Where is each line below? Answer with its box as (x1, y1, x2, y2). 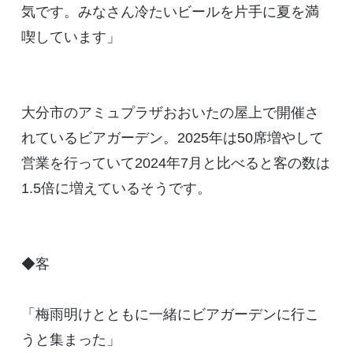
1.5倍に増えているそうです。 (20, 180, 211, 197)
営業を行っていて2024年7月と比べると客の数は (20, 155, 330, 172)
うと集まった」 (20, 332, 121, 348)
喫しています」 (20, 29, 121, 46)
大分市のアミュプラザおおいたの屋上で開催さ (20, 105, 319, 121)
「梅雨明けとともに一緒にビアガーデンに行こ (20, 307, 319, 323)
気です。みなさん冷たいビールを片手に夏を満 (20, 4, 319, 20)
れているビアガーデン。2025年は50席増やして (20, 130, 324, 147)
